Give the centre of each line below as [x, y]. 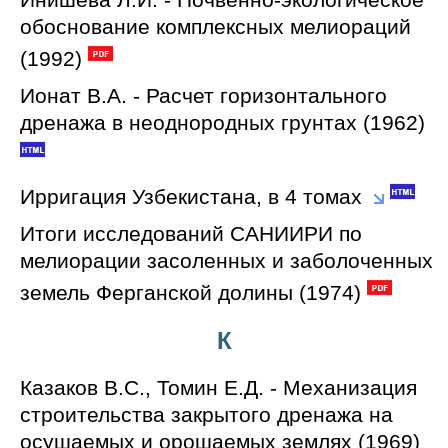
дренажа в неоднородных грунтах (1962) [222, 122]
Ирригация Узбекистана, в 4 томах [191, 196]
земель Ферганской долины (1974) [190, 292]
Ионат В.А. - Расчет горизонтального [203, 95]
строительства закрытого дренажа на [206, 414]
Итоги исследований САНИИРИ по [191, 233]
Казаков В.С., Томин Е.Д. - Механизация [218, 387]
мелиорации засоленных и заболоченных [226, 260]
